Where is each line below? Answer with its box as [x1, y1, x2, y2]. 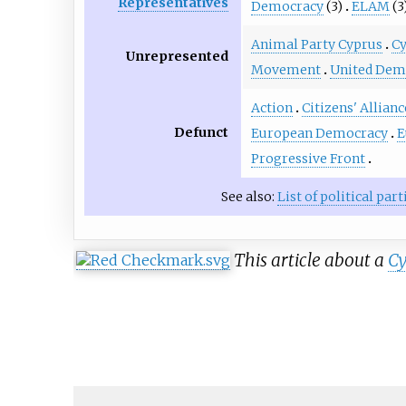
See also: [221, 188, 278, 205]
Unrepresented [126, 48, 229, 65]
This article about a [233, 249, 388, 272]
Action [250, 100, 293, 116]
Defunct [174, 124, 229, 141]
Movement [250, 62, 321, 78]
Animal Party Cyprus [250, 36, 382, 53]
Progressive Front [250, 150, 365, 167]
